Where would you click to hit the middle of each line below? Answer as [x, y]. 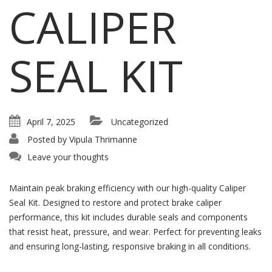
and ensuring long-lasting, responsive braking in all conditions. [130, 246]
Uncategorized [140, 122]
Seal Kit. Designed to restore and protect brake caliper [115, 202]
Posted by [47, 139]
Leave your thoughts [68, 157]
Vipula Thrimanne [103, 139]
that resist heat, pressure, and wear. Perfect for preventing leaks [135, 232]
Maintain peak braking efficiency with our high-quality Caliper [127, 188]
